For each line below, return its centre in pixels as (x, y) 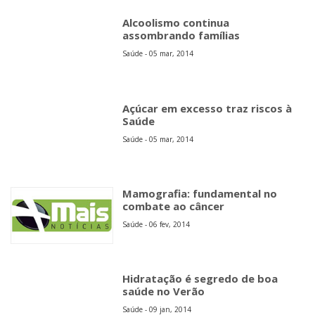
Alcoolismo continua (176, 23)
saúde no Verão (164, 291)
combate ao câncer (174, 206)
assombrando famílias (181, 36)
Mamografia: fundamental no (200, 193)
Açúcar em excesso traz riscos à (207, 108)
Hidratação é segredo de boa (200, 279)
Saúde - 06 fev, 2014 (156, 224)
